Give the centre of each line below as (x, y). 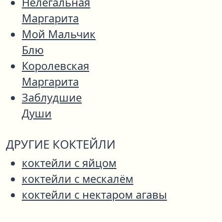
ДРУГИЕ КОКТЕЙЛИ (61, 144)
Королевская (55, 66)
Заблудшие (52, 98)
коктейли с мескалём (78, 179)
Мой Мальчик (59, 34)
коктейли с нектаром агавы (94, 195)
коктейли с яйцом (69, 163)
